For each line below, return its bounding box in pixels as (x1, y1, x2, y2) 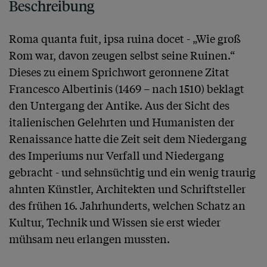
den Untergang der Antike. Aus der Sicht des (9, 97, 229, 113)
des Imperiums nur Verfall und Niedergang (9, 147, 224, 163)
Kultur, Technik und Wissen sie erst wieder (9, 214, 221, 230)
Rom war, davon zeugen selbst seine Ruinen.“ (9, 47, 235, 63)
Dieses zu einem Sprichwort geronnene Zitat (9, 64, 229, 80)
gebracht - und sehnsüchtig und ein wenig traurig (9, 164, 256, 180)
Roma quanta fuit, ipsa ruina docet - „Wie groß (9, 30, 241, 46)
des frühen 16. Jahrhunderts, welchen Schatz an (9, 197, 246, 213)
